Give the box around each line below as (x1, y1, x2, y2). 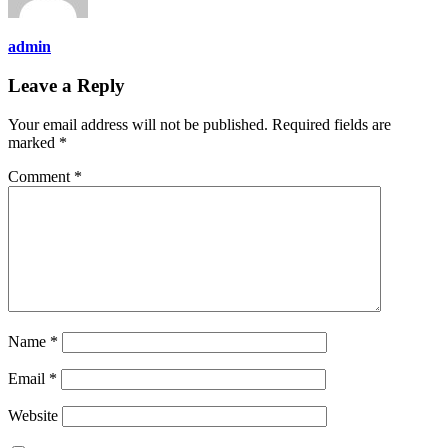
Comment (8, 167, 74, 185)
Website (8, 406, 58, 424)
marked (8, 133, 59, 151)
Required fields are (272, 115, 391, 133)
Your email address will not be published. (8, 115, 268, 133)
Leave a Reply (8, 74, 125, 96)
